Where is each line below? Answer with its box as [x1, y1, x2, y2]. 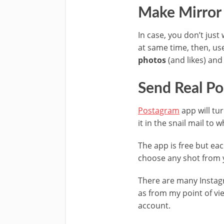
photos [138, 54, 166, 65]
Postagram [138, 104, 179, 116]
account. [138, 199, 170, 211]
